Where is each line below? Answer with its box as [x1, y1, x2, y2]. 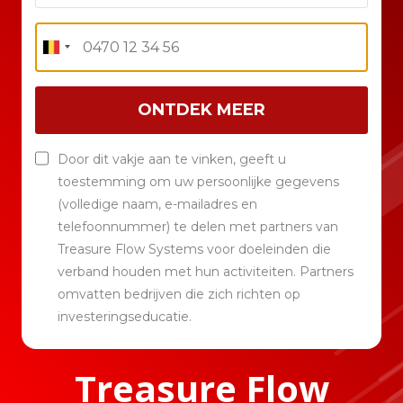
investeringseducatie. [57, 308, 192, 325]
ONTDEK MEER [138, 100, 265, 121]
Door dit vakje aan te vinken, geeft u [57, 150, 286, 167]
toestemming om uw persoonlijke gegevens [57, 173, 339, 190]
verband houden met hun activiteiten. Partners [57, 263, 354, 280]
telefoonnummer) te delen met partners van [57, 218, 338, 235]
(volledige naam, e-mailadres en [57, 195, 257, 212]
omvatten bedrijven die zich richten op [57, 285, 300, 302]
